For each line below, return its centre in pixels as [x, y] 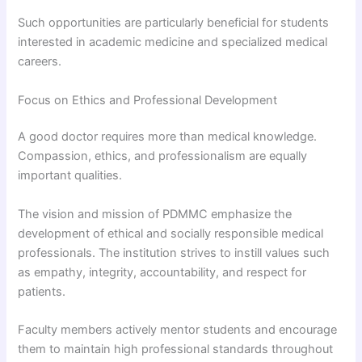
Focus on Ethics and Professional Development [148, 100]
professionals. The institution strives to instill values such [174, 253]
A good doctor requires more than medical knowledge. [168, 137]
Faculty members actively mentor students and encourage [178, 330]
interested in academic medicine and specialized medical [173, 42]
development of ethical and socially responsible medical [171, 233]
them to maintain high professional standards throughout [176, 349]
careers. [40, 62]
